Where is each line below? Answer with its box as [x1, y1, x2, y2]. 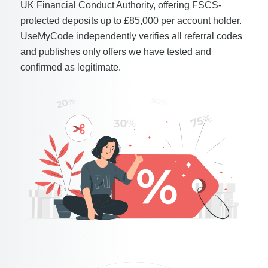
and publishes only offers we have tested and [20, 47, 211, 57]
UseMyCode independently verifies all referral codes [20, 31, 242, 41]
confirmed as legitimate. [20, 62, 121, 72]
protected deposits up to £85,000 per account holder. [20, 16, 242, 26]
